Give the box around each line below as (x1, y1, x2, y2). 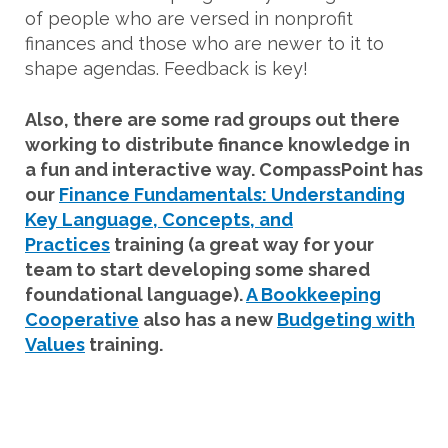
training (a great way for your (110, 234, 374, 256)
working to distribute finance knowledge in (25, 134, 410, 156)
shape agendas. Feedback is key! (25, 58, 308, 80)
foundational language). (25, 284, 246, 306)
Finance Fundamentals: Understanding (59, 184, 405, 206)
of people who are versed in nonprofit (25, 8, 353, 30)
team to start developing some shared (25, 259, 370, 281)
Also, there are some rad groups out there (25, 109, 400, 131)
